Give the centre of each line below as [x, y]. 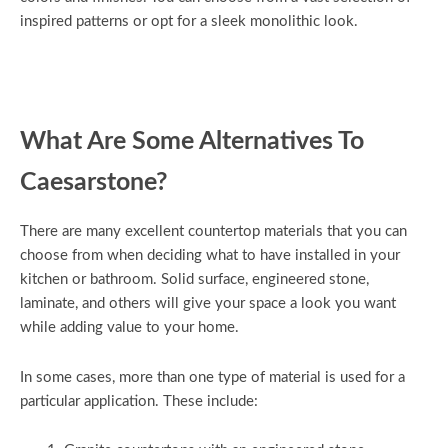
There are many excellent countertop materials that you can [213, 232]
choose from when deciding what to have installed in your [210, 256]
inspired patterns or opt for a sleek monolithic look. [189, 21]
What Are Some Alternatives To [192, 141]
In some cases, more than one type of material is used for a [212, 377]
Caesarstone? [94, 182]
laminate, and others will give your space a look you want [208, 304]
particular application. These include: [139, 401]
